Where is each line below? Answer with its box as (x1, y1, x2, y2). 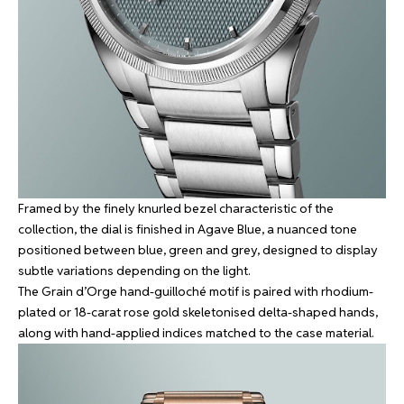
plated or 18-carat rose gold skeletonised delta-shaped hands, (18, 303, 378, 320)
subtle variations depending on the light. (18, 262, 251, 279)
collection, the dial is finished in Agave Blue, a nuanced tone (18, 220, 357, 237)
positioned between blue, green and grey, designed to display (18, 241, 378, 258)
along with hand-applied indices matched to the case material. (18, 324, 374, 341)
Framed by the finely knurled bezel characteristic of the (18, 199, 334, 216)
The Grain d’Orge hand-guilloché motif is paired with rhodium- (18, 282, 373, 299)
